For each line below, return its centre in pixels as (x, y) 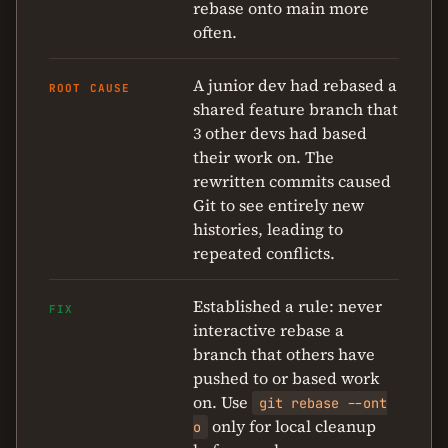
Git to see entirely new (278, 205)
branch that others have (284, 354)
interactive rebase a (268, 330)
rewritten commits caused (292, 181)
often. (215, 32)
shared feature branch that (295, 109)
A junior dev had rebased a (295, 85)
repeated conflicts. (264, 253)
